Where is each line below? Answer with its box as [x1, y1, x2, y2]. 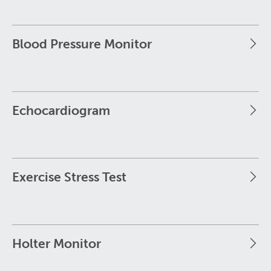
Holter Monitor [12, 235, 101, 251]
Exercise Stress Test [12, 169, 126, 184]
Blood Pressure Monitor [12, 36, 152, 51]
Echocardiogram [12, 102, 110, 118]
